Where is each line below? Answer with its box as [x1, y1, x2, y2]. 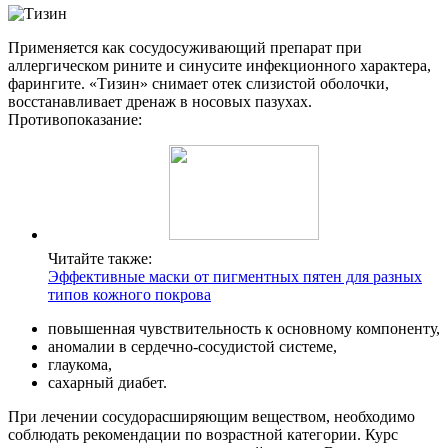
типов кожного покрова [48, 286, 211, 304]
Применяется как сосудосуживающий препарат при [8, 39, 362, 57]
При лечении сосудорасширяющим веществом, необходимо [8, 408, 415, 426]
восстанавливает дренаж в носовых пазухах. [8, 93, 312, 111]
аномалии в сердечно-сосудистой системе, [48, 338, 337, 356]
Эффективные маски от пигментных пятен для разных [48, 268, 422, 286]
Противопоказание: [8, 111, 142, 129]
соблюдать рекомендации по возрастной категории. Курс [8, 426, 398, 444]
